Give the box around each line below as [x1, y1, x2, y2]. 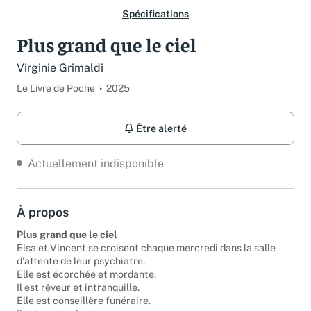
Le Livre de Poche [17, 82, 95, 94]
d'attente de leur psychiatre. [17, 255, 145, 267]
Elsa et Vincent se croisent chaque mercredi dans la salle [17, 242, 276, 254]
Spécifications [122, 8, 189, 19]
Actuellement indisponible [28, 156, 164, 170]
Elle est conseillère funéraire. [17, 294, 151, 307]
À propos [17, 204, 69, 219]
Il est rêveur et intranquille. [17, 281, 140, 294]
